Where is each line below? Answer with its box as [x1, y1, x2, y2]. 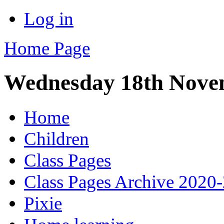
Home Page [4, 38, 90, 58]
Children [24, 128, 89, 149]
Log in [24, 8, 73, 29]
